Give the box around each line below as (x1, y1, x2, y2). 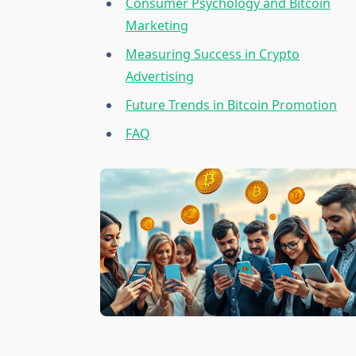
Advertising (126, 68, 194, 86)
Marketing (126, 17, 188, 35)
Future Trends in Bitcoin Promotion (126, 96, 337, 114)
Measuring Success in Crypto (126, 45, 300, 64)
